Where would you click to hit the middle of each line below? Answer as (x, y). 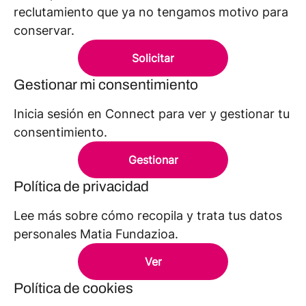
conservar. (44, 30)
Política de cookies (73, 288)
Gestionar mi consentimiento (106, 85)
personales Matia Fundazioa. (96, 234)
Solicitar (153, 58)
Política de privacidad (81, 186)
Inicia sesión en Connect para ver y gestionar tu (152, 114)
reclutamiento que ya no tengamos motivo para (151, 12)
